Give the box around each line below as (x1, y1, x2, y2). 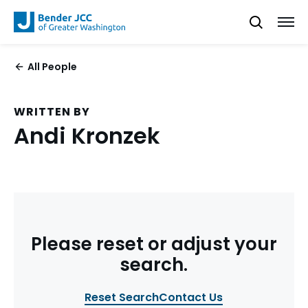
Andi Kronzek (14, 120, 160, 151)
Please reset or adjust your (30, 232, 277, 256)
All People (27, 60, 77, 74)
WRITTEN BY (14, 104, 90, 120)
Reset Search (85, 289, 159, 305)
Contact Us (159, 289, 223, 305)
